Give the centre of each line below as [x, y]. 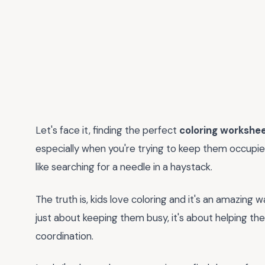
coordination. [64, 236]
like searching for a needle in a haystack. [124, 167]
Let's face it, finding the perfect [107, 130]
